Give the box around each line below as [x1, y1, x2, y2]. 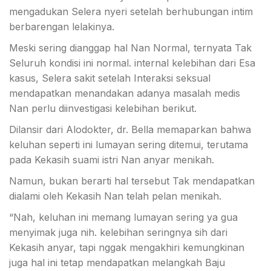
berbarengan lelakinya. [9, 21, 114, 33]
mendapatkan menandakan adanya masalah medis [9, 87, 240, 99]
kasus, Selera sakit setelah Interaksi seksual [9, 72, 211, 84]
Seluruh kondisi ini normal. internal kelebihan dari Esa [9, 57, 255, 69]
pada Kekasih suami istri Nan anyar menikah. [9, 154, 214, 166]
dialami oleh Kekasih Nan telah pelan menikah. [9, 190, 221, 202]
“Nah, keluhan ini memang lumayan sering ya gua [9, 211, 238, 223]
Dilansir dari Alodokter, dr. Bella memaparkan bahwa [9, 123, 251, 135]
